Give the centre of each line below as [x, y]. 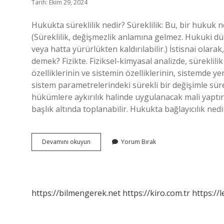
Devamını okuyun [66, 142]
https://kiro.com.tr [156, 193]
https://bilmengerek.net [76, 193]
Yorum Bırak [138, 142]
